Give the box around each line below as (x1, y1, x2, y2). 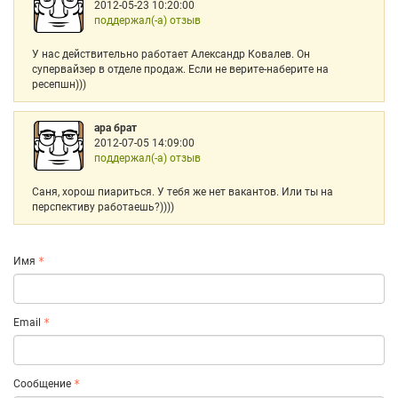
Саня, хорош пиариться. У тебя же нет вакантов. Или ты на (32, 186, 333, 198)
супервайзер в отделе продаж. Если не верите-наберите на (32, 63, 329, 76)
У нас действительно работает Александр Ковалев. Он (32, 48, 310, 60)
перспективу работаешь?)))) (32, 201, 174, 213)
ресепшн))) (32, 78, 86, 91)
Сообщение (13, 378, 71, 390)
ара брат (94, 122, 137, 134)
